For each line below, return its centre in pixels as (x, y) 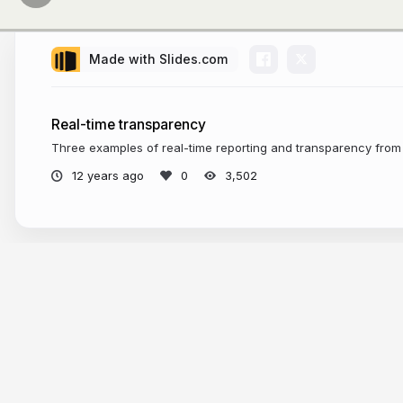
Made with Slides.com (158, 59)
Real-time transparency (129, 125)
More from (103, 313)
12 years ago (108, 175)
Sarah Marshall (222, 313)
